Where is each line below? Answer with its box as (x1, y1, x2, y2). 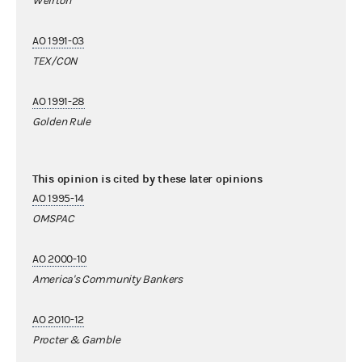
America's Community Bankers (32, 272, 183, 286)
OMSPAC (32, 212, 74, 225)
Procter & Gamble (32, 333, 120, 347)
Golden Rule (32, 115, 90, 128)
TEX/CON (32, 54, 78, 68)
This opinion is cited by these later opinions (32, 171, 263, 186)
